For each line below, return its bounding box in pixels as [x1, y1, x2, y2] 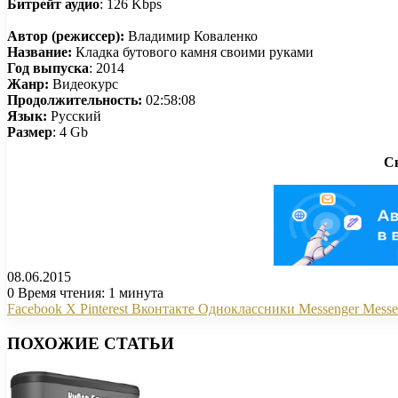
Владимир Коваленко [124, 28, 258, 44]
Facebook [7, 300, 62, 316]
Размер [7, 123, 52, 139]
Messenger [298, 300, 359, 316]
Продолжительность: [7, 92, 142, 107]
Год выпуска [7, 60, 89, 76]
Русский [47, 107, 101, 123]
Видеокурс [49, 76, 118, 92]
